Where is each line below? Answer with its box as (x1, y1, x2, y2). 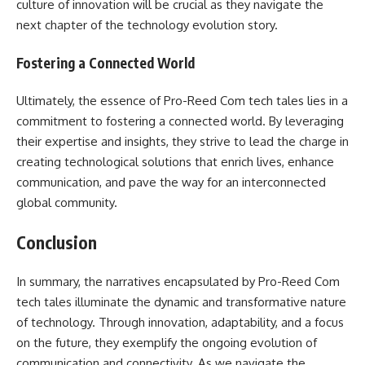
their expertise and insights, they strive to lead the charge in (16, 134, 349, 149)
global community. (16, 195, 117, 210)
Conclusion (16, 231, 97, 253)
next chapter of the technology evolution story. (16, 17, 278, 33)
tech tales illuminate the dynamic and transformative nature (16, 294, 346, 310)
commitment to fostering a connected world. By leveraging (16, 113, 344, 129)
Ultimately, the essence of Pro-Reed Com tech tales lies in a (16, 93, 348, 108)
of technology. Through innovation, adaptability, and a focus (16, 314, 344, 330)
